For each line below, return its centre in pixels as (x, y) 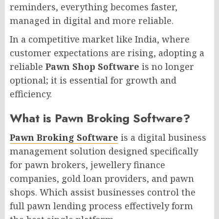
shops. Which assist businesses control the (103, 192)
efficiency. (31, 94)
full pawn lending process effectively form (101, 206)
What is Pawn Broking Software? (100, 118)
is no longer (167, 66)
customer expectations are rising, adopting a (107, 53)
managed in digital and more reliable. (92, 20)
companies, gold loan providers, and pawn (102, 178)
